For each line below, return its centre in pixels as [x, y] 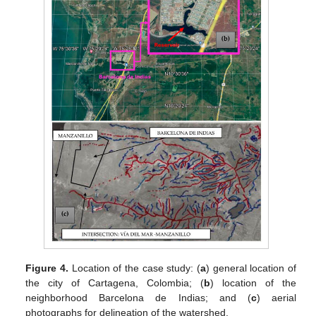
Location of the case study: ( [134, 268]
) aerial [276, 297]
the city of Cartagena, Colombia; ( [115, 282]
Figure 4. [47, 268]
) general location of [251, 268]
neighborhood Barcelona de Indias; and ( [138, 297]
